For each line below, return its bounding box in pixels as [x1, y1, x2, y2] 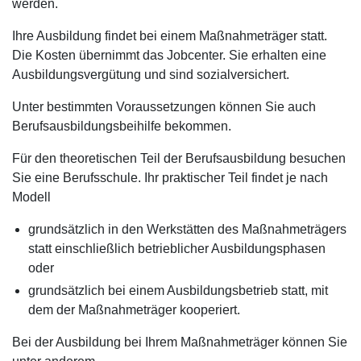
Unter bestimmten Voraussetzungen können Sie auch [12, 100, 316, 114]
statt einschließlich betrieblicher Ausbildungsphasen [28, 242, 326, 255]
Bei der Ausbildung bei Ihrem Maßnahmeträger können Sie [12, 335, 347, 349]
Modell [12, 190, 51, 204]
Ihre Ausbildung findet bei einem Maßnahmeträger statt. [12, 29, 327, 43]
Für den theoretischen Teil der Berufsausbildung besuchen [12, 151, 346, 165]
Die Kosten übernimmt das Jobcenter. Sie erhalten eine [12, 48, 326, 62]
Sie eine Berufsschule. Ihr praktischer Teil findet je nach [12, 171, 328, 185]
